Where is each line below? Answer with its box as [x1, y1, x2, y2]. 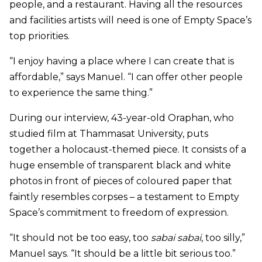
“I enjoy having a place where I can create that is [9, 56, 234, 67]
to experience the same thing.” [9, 87, 153, 99]
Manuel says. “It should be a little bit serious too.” [9, 248, 236, 260]
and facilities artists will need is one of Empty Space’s [9, 15, 251, 26]
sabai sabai [151, 232, 201, 244]
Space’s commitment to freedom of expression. [9, 207, 229, 219]
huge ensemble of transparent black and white [9, 160, 231, 171]
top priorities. [9, 30, 70, 42]
